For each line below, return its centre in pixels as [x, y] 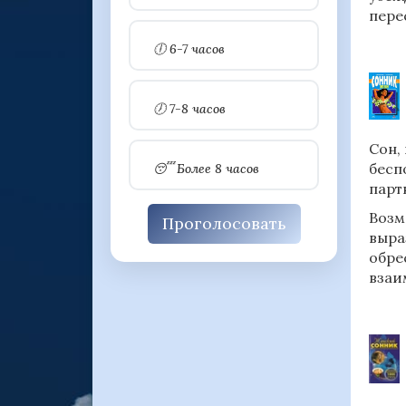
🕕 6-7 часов [189, 48]
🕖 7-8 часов [189, 108]
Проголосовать [224, 223]
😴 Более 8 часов [206, 168]
